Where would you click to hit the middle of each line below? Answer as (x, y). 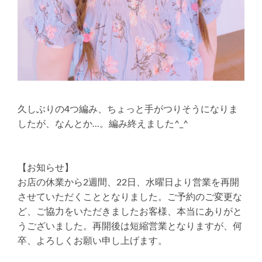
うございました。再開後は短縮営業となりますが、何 (130, 226)
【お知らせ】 (46, 167)
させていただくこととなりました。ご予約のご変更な (130, 196)
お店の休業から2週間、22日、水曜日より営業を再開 (128, 182)
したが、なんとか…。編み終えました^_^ (103, 123)
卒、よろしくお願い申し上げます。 (92, 240)
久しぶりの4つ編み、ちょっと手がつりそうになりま (128, 109)
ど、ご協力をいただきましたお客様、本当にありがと (130, 211)
